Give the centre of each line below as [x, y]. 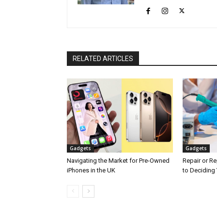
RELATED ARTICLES [103, 58]
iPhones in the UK [91, 170]
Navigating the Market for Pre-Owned [118, 160]
